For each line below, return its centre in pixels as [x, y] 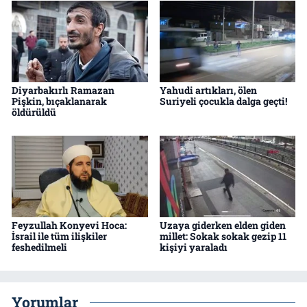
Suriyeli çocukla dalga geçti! [223, 101]
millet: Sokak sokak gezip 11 [223, 236]
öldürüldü [34, 112]
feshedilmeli [39, 247]
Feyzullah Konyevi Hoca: [69, 225]
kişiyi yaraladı [193, 247]
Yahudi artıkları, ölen [208, 90]
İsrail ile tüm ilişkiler [59, 236]
